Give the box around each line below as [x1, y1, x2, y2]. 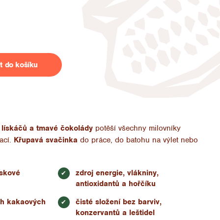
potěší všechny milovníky [93, 123, 181, 133]
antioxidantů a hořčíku [75, 178, 158, 189]
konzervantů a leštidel [75, 207, 155, 218]
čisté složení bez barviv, [75, 196, 162, 207]
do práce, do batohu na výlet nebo [78, 135, 198, 145]
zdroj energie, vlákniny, [75, 167, 159, 178]
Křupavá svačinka [14, 135, 78, 145]
